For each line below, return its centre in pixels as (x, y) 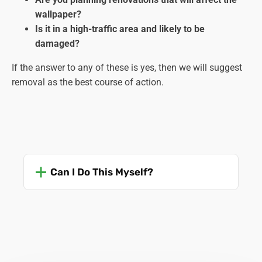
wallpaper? (58, 15)
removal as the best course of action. (88, 82)
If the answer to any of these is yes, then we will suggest (127, 68)
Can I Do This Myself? (102, 172)
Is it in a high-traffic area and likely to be (120, 29)
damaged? (57, 44)
